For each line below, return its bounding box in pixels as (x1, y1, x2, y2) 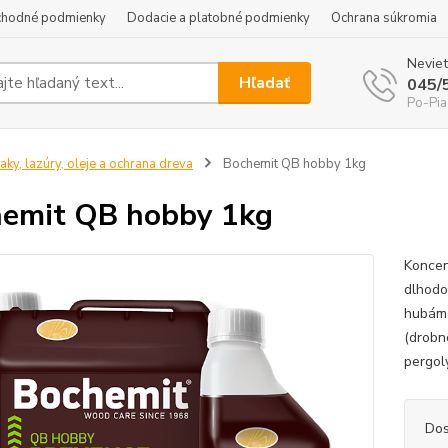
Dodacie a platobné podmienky (127, 9, 310, 27)
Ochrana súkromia (331, 9, 437, 27)
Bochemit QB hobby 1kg (219, 155, 366, 173)
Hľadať (239, 71, 291, 94)
